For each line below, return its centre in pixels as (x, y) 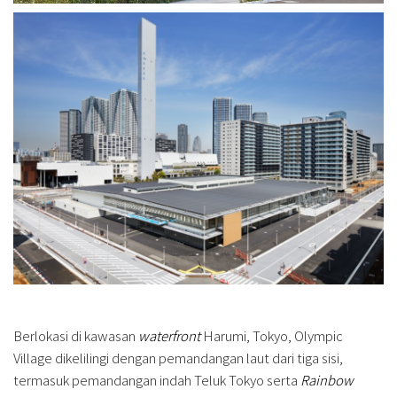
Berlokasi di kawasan (74, 335)
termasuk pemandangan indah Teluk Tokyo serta (156, 379)
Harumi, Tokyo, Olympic (272, 335)
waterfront (168, 335)
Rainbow (326, 379)
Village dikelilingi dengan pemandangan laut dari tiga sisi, (178, 357)
